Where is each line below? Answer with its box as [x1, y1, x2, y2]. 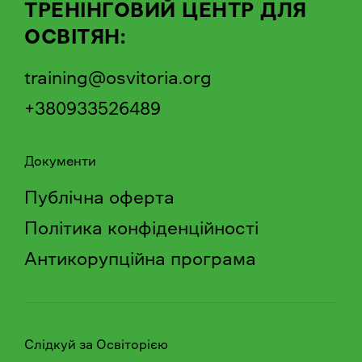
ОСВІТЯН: [24, 26, 126, 47]
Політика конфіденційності [24, 219, 259, 237]
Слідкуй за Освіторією [24, 338, 168, 351]
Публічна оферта [24, 188, 175, 206]
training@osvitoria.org [24, 69, 212, 86]
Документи [24, 154, 96, 167]
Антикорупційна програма [24, 250, 256, 267]
